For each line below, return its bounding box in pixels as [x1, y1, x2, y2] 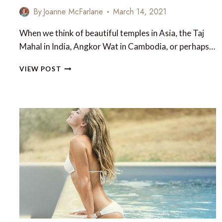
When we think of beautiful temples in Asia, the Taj [19, 28, 205, 39]
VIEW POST [19, 65, 61, 73]
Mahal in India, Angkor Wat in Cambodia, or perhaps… [19, 41, 216, 52]
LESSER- [60, 93, 90, 102]
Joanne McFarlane [43, 6, 104, 18]
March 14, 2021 [113, 6, 167, 18]
